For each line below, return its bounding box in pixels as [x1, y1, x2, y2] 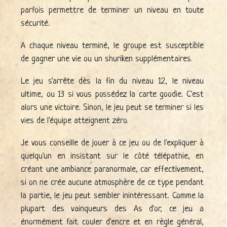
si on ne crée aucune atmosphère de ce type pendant [21, 177, 204, 187]
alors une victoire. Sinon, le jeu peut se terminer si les [21, 102, 204, 112]
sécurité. [21, 19, 50, 29]
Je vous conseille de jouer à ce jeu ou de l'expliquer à [21, 138, 204, 148]
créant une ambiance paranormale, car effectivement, [21, 164, 204, 174]
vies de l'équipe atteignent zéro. [21, 116, 128, 126]
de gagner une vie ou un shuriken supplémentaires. [21, 54, 193, 64]
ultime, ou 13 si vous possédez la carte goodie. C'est [21, 89, 204, 99]
